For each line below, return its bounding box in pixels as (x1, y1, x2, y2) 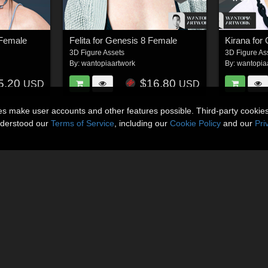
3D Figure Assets (69, 48, 124, 57)
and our (221, 118, 255, 128)
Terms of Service (51, 118, 114, 128)
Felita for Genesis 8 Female (69, 35, 177, 46)
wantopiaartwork (81, 59, 135, 68)
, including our (114, 118, 170, 128)
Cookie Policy (170, 118, 221, 128)
